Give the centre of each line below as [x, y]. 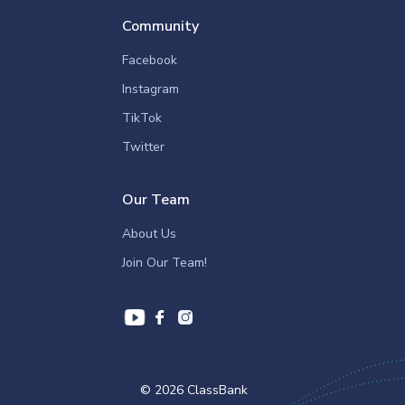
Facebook [150, 60]
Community [160, 26]
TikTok [142, 118]
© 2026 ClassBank [193, 390]
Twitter [143, 147]
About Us [149, 234]
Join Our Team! [165, 263]
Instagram [151, 89]
